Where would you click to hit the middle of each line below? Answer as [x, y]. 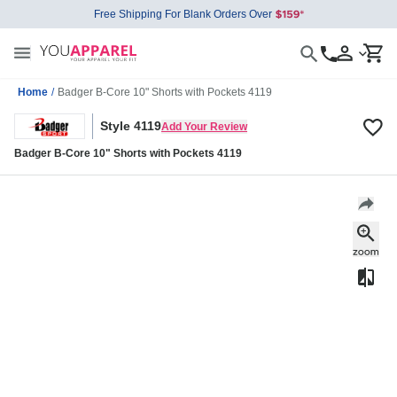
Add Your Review [204, 126]
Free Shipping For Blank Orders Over [183, 14]
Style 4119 [131, 126]
